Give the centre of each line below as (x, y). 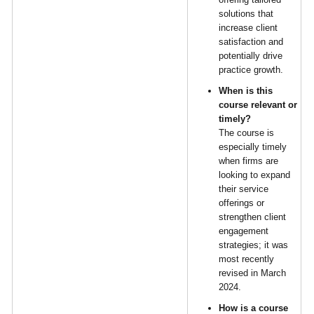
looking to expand (255, 175)
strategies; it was (254, 245)
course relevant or (258, 105)
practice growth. (251, 70)
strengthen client (253, 217)
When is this (246, 91)
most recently (247, 259)
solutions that (246, 14)
